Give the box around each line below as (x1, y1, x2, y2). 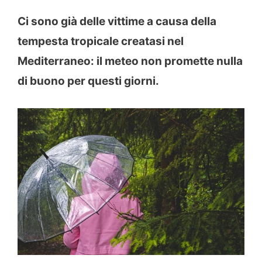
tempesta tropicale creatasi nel (18, 35, 184, 49)
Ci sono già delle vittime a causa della (18, 15, 216, 29)
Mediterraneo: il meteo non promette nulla (18, 54, 243, 68)
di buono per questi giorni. (18, 74, 159, 88)
